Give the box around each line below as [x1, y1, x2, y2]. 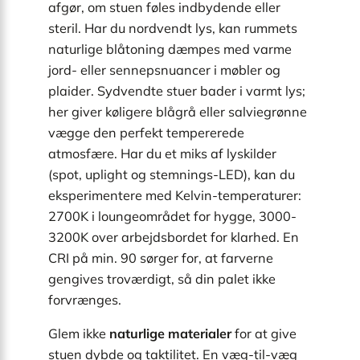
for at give [231, 325, 297, 342]
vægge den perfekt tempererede [48, 124, 244, 141]
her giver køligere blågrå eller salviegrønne [48, 103, 307, 120]
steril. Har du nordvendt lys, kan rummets [48, 19, 297, 36]
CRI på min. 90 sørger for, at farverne [48, 249, 273, 266]
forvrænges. [48, 291, 121, 308]
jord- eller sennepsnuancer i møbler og [48, 61, 280, 78]
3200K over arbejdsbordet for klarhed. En [48, 228, 299, 245]
